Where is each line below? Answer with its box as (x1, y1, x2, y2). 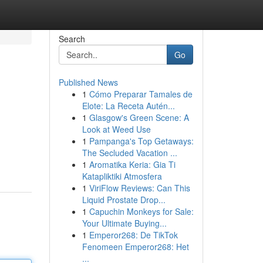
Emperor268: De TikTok (89, 229, 178, 241)
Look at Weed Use (82, 123, 151, 135)
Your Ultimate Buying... (82, 217, 167, 229)
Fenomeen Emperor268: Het (82, 241, 189, 252)
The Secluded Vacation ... (82, 147, 177, 159)
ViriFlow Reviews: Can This (89, 182, 190, 194)
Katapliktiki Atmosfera (82, 170, 162, 182)
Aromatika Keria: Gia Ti (89, 159, 176, 170)
